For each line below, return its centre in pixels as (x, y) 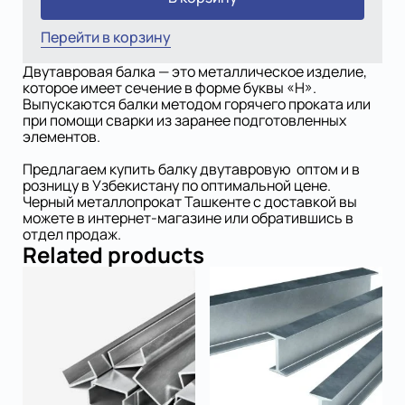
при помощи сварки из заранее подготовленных (184, 121)
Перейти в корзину (106, 38)
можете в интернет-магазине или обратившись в (188, 218)
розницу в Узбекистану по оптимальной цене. (177, 186)
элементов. (61, 137)
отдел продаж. (72, 235)
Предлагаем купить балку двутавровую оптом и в (191, 170)
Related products (113, 255)
